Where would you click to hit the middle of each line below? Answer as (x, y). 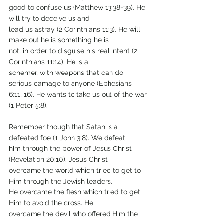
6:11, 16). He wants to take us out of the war (79, 94)
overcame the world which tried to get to (76, 170)
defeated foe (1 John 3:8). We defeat (67, 138)
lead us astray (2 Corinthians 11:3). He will (75, 29)
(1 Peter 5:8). (28, 105)
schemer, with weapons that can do (67, 73)
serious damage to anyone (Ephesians (70, 84)
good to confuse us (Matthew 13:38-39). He (78, 8)
